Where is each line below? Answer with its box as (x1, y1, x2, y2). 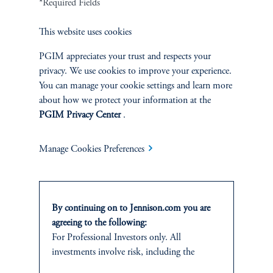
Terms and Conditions (15, 260, 82, 268)
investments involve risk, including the (52, 247, 194, 257)
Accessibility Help (183, 260, 236, 268)
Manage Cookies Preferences (39, 144, 144, 154)
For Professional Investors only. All (52, 232, 181, 243)
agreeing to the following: (52, 218, 147, 228)
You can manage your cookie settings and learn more (39, 80, 232, 91)
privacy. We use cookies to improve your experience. (39, 66, 232, 76)
